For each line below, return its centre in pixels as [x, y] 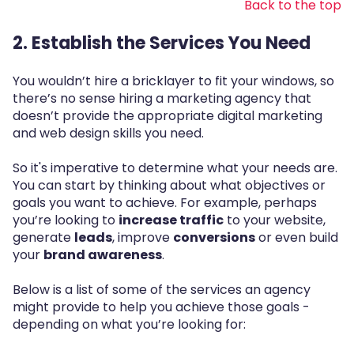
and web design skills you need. [108, 133]
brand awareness [103, 255]
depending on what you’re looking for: [129, 325]
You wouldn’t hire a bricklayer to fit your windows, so [173, 81]
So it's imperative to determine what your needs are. [175, 168]
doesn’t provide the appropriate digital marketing [168, 115]
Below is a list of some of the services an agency [162, 290]
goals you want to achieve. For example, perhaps [165, 203]
